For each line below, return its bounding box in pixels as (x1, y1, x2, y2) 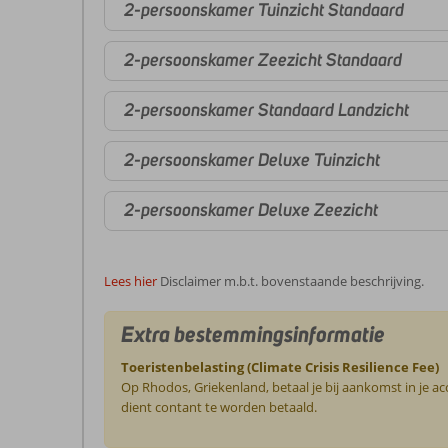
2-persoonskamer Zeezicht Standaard (124, 49, 402, 72)
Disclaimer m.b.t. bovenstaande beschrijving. (160, 271, 424, 290)
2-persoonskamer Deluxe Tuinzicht (124, 149, 380, 172)
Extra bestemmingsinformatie (121, 320, 386, 349)
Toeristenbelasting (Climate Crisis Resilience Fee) (121, 358, 440, 377)
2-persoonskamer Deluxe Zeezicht (124, 199, 378, 222)
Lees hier (104, 271, 157, 290)
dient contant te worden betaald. (121, 398, 318, 417)
